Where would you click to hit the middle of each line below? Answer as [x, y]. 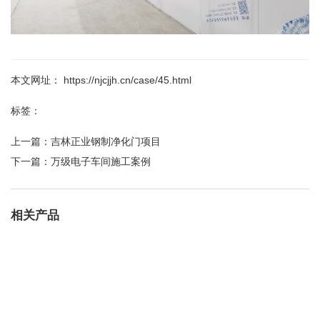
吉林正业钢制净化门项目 [106, 141]
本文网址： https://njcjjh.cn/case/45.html [101, 80]
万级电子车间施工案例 [101, 161]
